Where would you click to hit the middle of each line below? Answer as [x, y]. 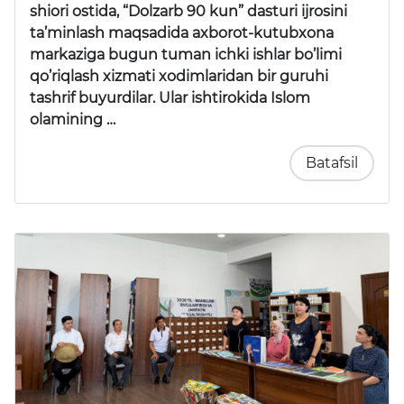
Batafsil [332, 162]
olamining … [73, 119]
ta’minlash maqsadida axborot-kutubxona [182, 32]
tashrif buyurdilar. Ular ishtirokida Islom [170, 97]
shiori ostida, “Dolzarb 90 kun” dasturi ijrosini [188, 11]
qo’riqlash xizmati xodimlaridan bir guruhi [179, 76]
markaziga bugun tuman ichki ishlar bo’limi [186, 54]
